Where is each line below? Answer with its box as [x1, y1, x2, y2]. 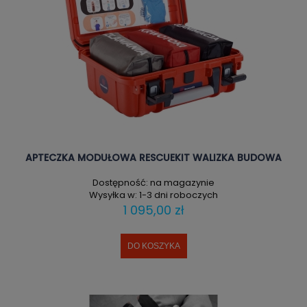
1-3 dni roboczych [139, 188, 218, 202]
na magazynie [150, 176, 214, 190]
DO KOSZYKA [127, 241, 180, 251]
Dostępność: [93, 176, 148, 190]
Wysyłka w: [89, 188, 137, 202]
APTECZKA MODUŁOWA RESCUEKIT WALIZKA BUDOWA [25, 150, 282, 164]
